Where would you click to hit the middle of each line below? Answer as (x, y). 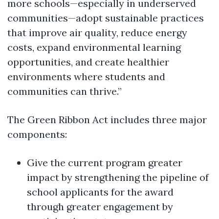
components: (37, 134)
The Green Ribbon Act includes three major (107, 119)
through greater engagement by (100, 206)
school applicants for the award (100, 192)
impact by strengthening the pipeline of (118, 177)
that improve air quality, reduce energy (97, 32)
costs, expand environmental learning (94, 47)
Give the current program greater (105, 162)
